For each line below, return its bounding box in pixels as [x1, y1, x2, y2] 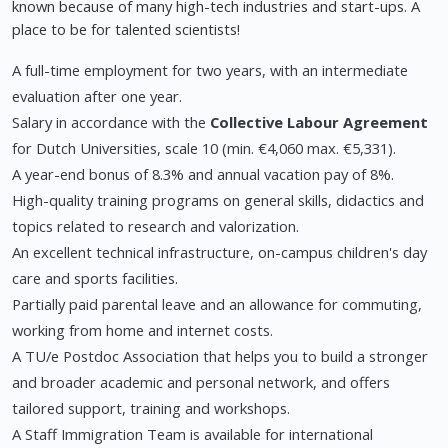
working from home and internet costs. [12, 320, 273, 341]
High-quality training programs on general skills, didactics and [12, 190, 424, 211]
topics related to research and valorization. [12, 216, 299, 237]
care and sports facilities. [12, 268, 178, 289]
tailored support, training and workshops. [12, 398, 290, 419]
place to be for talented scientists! [12, 19, 240, 40]
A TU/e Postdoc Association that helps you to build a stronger [12, 346, 428, 367]
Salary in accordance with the [12, 112, 210, 133]
